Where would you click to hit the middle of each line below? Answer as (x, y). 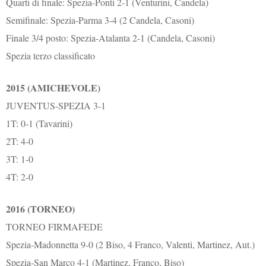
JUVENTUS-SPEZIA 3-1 (56, 106)
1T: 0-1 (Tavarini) (39, 123)
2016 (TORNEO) (41, 209)
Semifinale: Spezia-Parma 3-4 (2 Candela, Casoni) (100, 20)
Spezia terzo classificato (51, 56)
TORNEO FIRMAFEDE (55, 227)
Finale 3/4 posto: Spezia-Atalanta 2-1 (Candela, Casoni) (111, 38)
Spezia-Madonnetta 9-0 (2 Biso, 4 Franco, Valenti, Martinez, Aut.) (131, 245)
